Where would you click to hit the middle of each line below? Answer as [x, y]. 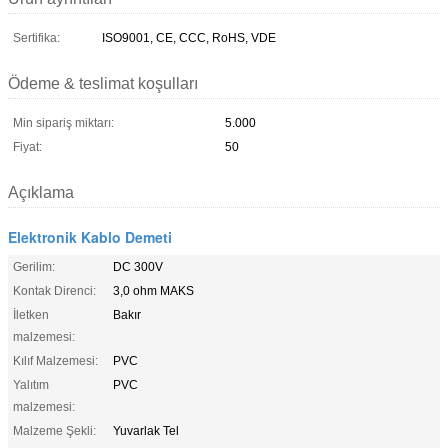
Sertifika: [36, 37]
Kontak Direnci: [54, 290]
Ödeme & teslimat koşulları [103, 83]
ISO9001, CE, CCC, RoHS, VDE [189, 37]
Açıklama [41, 192]
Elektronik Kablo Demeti [90, 236]
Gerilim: [34, 266]
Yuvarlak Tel [146, 430]
